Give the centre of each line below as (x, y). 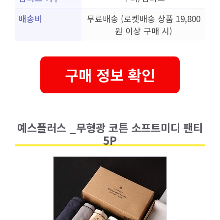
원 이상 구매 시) (143, 31)
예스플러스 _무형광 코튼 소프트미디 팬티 (110, 127)
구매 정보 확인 (110, 74)
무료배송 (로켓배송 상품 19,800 (143, 18)
